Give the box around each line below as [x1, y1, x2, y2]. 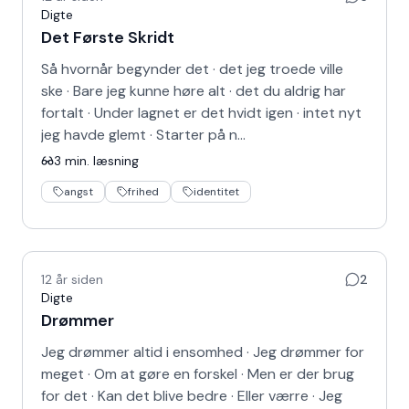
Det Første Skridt [41, 26, 174, 48]
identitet [194, 184, 239, 199]
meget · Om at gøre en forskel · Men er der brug [41, 364, 354, 383]
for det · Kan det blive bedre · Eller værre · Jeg [41, 386, 342, 405]
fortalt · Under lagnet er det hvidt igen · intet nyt [41, 103, 362, 122]
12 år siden [41, 271, 103, 288]
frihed [128, 184, 159, 199]
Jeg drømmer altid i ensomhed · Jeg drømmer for [41, 342, 364, 362]
